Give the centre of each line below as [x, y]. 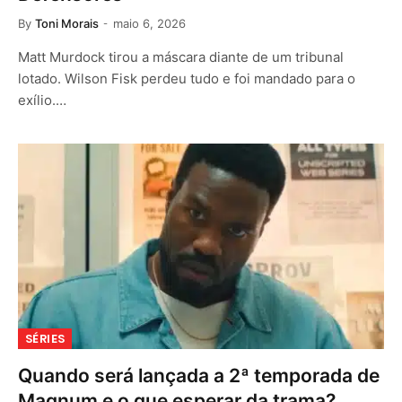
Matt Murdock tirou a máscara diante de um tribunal [181, 57]
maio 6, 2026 [149, 23]
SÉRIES [45, 339]
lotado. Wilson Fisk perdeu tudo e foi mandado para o [187, 78]
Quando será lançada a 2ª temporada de [199, 376]
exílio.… [42, 100]
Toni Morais [67, 23]
